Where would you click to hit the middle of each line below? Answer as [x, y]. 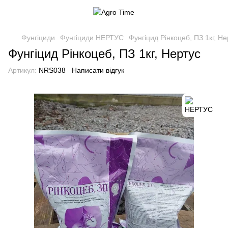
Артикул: [22, 70]
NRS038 [51, 70]
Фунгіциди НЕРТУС [92, 38]
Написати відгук [98, 70]
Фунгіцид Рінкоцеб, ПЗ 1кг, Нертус [104, 54]
